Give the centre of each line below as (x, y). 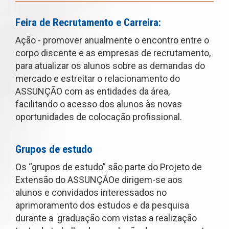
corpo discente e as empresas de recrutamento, (113, 53)
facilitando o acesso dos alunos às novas (99, 104)
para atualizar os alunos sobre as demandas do (110, 66)
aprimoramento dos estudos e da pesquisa (102, 205)
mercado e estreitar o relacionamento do (98, 79)
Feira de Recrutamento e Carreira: (88, 23)
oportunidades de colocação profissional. (99, 117)
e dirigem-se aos (148, 180)
